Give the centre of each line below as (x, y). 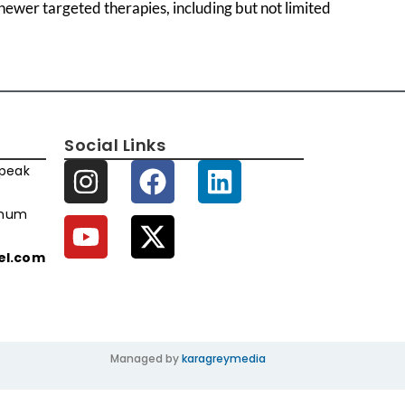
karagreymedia (224, 359)
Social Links (115, 146)
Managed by (146, 359)
